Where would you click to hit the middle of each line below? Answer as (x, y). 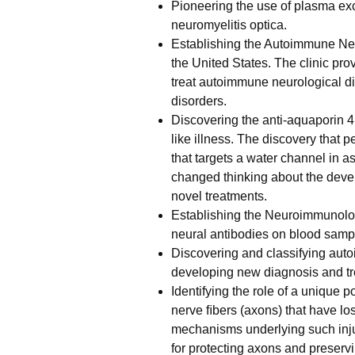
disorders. (199, 101)
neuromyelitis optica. (229, 25)
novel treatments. (219, 196)
